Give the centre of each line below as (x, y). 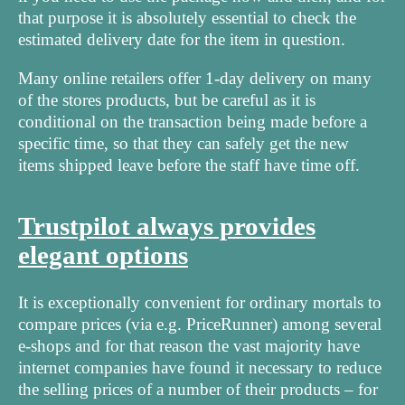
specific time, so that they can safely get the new (184, 143)
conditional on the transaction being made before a (193, 121)
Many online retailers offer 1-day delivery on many (195, 78)
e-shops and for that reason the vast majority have (189, 345)
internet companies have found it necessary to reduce (200, 367)
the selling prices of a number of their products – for (198, 389)
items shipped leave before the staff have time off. (189, 165)
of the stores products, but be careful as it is (167, 99)
